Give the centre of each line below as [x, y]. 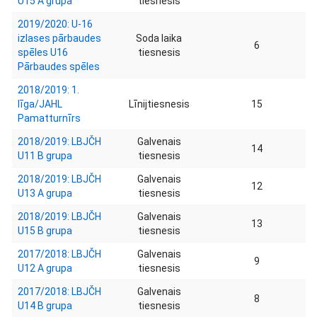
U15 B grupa [45, 231]
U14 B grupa [45, 306]
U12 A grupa [45, 268]
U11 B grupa [45, 156]
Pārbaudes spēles [59, 67]
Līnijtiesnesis [159, 104]
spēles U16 [43, 52]
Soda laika [159, 38]
